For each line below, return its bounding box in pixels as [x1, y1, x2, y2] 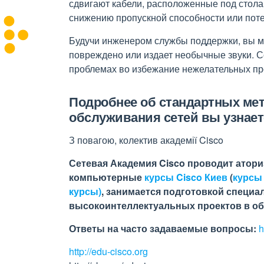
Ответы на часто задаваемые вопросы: [69, 222, 256, 235]
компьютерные [69, 170, 144, 184]
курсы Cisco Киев [144, 170, 227, 184]
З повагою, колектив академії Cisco [69, 133, 223, 147]
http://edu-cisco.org [69, 245, 148, 258]
